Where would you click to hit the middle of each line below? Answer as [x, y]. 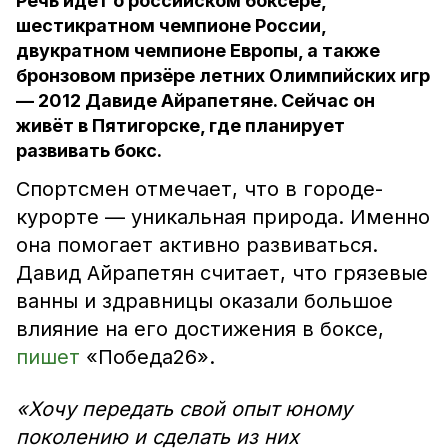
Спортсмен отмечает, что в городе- [199, 189]
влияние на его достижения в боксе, [200, 329]
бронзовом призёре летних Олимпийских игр [223, 75]
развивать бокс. [89, 150]
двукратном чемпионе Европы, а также [198, 50]
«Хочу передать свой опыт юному [184, 409]
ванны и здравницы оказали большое [204, 301]
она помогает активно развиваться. [197, 245]
